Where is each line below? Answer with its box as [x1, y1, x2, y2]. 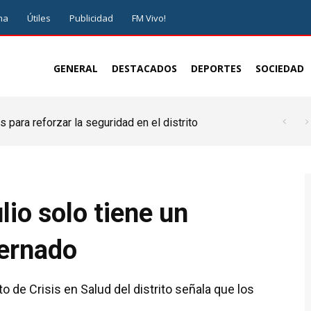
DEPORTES [191, 62, 242, 75]
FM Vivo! [132, 12, 166, 24]
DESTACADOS [112, 62, 177, 75]
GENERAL [53, 62, 98, 75]
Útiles [27, 12, 51, 24]
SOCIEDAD [255, 62, 304, 75]
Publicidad [69, 12, 113, 24]
